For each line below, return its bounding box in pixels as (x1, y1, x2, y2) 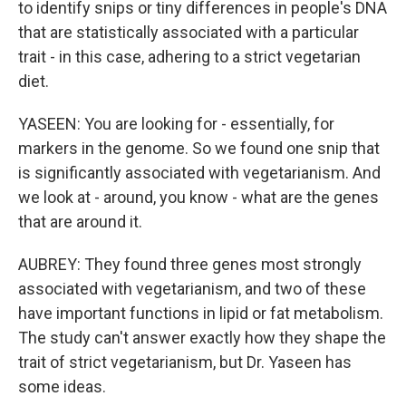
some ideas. (18, 377, 106, 396)
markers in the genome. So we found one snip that (18, 139, 380, 158)
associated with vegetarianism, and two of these (18, 279, 366, 298)
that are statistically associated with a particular (18, 23, 359, 42)
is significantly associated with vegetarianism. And (18, 163, 381, 182)
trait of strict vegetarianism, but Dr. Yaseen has (18, 353, 352, 372)
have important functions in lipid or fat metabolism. (18, 304, 383, 323)
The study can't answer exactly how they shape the (18, 328, 386, 347)
